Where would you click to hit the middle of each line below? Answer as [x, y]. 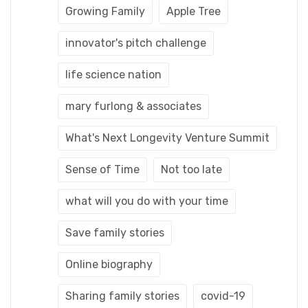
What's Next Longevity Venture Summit [167, 137]
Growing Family [105, 11]
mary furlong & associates [133, 106]
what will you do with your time [147, 201]
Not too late [191, 169]
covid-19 [223, 296]
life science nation [113, 74]
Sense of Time [102, 169]
